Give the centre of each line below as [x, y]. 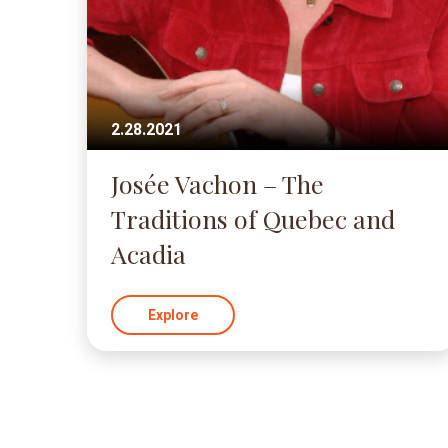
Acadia [148, 253]
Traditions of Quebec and [253, 218]
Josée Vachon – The [217, 183]
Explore [173, 315]
